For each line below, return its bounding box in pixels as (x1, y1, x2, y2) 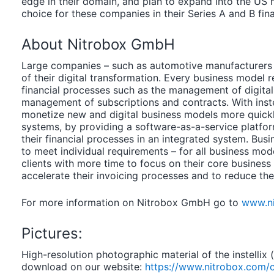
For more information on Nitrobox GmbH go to (21, 196, 242, 209)
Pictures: (21, 224, 83, 243)
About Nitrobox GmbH (21, 35, 175, 54)
